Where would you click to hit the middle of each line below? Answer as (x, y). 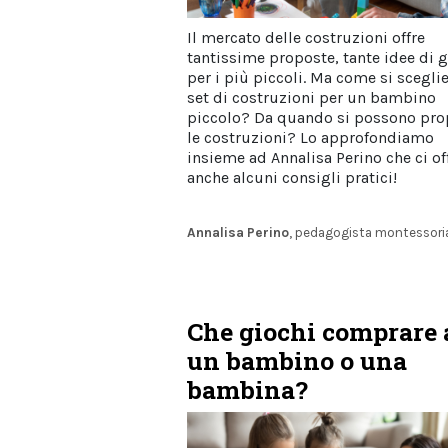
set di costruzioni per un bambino (311, 98)
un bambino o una (297, 360)
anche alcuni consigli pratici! (292, 178)
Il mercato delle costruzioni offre (306, 38)
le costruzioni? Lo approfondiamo (310, 138)
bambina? (247, 389)
